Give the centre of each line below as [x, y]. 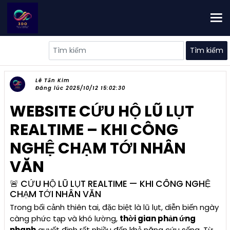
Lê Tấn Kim [52, 80]
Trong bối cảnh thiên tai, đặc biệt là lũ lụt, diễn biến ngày [114, 207]
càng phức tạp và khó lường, [64, 218]
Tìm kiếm [207, 50]
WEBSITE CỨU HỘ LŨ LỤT [102, 111]
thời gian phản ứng [157, 218]
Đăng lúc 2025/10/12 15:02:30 [80, 88]
